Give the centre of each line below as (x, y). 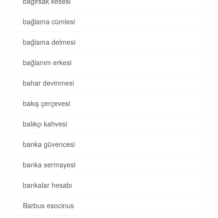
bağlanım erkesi (47, 62)
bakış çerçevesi (46, 103)
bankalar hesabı (47, 185)
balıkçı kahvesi (45, 124)
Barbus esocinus (48, 205)
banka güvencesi (49, 144)
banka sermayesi (49, 164)
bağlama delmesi (49, 42)
